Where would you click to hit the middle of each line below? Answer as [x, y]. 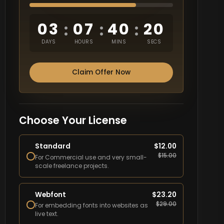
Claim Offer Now [101, 72]
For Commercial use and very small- [91, 157]
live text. [46, 214]
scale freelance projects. [72, 166]
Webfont [50, 195]
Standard [52, 146]
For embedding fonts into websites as [91, 206]
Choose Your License [73, 121]
